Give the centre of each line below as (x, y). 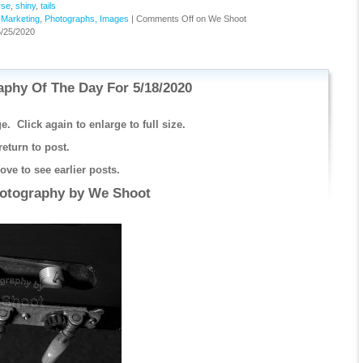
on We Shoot (220, 19)
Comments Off (164, 19)
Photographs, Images (86, 19)
